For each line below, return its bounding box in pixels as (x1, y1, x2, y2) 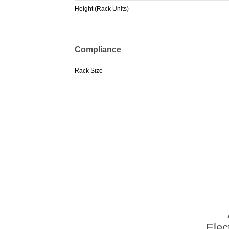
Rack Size (74, 66, 103, 74)
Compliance (74, 44, 121, 54)
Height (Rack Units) (74, 5, 129, 13)
